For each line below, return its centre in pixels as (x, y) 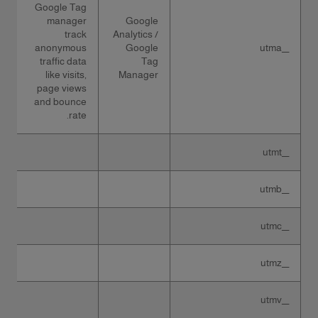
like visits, (66, 75)
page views (62, 88)
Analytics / (136, 34)
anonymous (61, 48)
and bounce (60, 102)
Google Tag (61, 7)
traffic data (63, 61)
